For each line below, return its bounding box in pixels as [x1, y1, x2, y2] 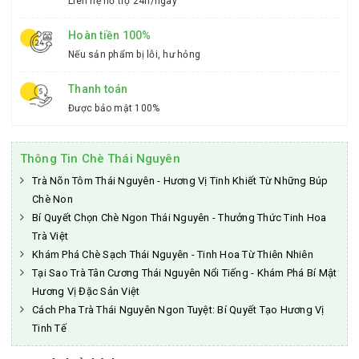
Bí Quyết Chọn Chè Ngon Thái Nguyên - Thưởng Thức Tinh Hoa [32, 212, 327, 224]
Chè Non [32, 193, 73, 205]
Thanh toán [68, 83, 128, 95]
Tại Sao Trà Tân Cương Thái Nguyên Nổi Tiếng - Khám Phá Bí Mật [32, 267, 337, 279]
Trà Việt [32, 230, 68, 242]
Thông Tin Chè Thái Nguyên [20, 151, 180, 166]
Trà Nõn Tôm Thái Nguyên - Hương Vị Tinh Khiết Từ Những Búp [32, 175, 329, 187]
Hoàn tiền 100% [68, 29, 151, 42]
